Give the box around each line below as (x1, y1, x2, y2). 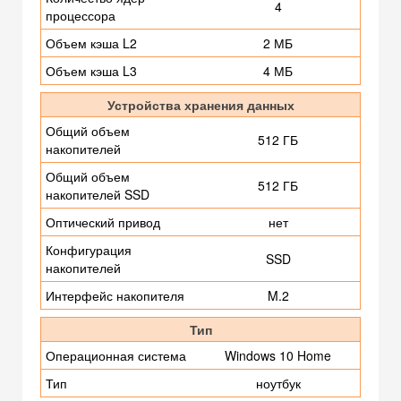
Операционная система (46, 346, 186, 365)
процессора (46, 6, 115, 25)
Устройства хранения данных (107, 96, 294, 115)
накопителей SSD (46, 185, 149, 204)
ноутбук (255, 374, 301, 393)
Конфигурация (46, 241, 132, 260)
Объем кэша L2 (46, 34, 137, 53)
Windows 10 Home (225, 346, 331, 365)
